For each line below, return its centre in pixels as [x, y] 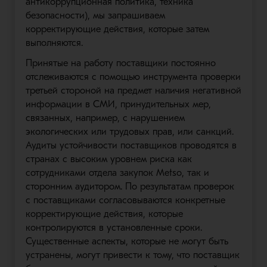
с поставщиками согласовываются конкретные [125, 200]
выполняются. [54, 43]
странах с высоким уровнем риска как [108, 159]
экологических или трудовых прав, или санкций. [129, 132]
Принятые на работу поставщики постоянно [120, 63]
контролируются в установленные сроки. [114, 228]
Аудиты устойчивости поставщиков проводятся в [131, 145]
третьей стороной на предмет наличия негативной [133, 91]
